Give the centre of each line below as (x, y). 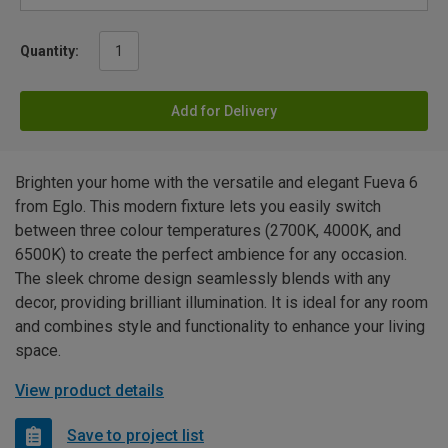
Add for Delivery (224, 110)
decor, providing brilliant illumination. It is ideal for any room (221, 302)
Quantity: (49, 50)
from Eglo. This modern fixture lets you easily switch (198, 206)
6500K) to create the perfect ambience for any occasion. (211, 254)
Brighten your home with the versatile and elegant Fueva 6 (216, 182)
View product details (89, 390)
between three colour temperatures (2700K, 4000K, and (208, 230)
